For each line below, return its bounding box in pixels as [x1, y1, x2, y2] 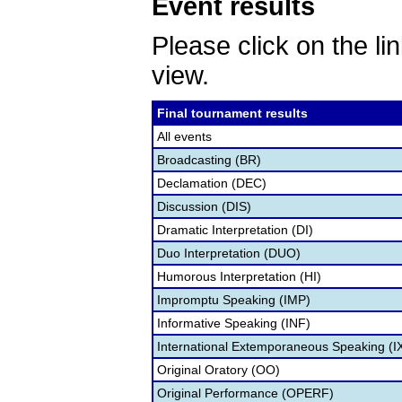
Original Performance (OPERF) [157, 386, 334, 400]
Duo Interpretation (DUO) [157, 246, 301, 260]
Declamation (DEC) [157, 176, 267, 190]
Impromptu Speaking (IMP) [157, 293, 310, 307]
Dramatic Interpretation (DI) [157, 223, 313, 237]
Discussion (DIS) [157, 199, 251, 214]
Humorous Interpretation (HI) [157, 269, 321, 284]
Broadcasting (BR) [157, 153, 261, 167]
